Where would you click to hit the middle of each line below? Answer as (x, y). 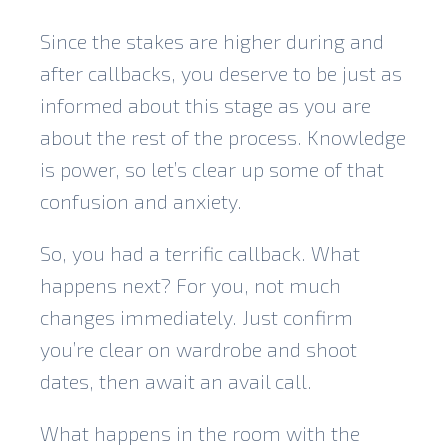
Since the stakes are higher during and (212, 40)
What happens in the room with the (200, 432)
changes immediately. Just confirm (196, 316)
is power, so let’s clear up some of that (212, 168)
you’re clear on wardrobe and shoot (198, 348)
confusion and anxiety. (141, 200)
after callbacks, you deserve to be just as (221, 72)
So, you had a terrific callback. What (200, 252)
